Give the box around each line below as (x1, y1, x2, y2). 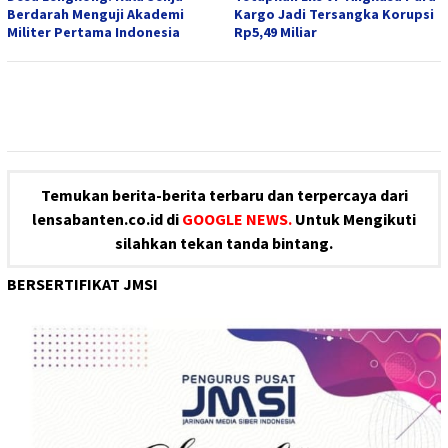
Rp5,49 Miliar (234, 23, 317, 42)
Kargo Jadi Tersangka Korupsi (234, 5, 434, 24)
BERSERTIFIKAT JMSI (7, 274, 158, 295)
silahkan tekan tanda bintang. (115, 233, 333, 254)
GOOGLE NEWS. (182, 209, 292, 230)
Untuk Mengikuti (295, 209, 416, 230)
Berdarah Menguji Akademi (7, 5, 184, 24)
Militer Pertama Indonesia (7, 23, 180, 42)
